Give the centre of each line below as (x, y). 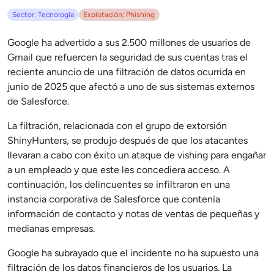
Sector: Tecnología (43, 14)
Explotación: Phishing (119, 14)
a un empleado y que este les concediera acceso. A (119, 170)
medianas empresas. (51, 229)
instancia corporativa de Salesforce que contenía (114, 199)
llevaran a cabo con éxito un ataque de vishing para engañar (137, 155)
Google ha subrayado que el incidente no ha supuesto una (133, 253)
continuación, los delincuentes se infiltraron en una (119, 185)
